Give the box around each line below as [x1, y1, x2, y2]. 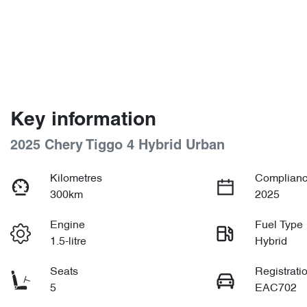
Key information [10, 111, 156, 130]
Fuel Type [255, 219, 304, 231]
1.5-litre [50, 236, 87, 247]
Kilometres [50, 173, 103, 184]
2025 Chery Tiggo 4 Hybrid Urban [10, 139, 225, 152]
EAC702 [255, 282, 297, 294]
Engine [50, 219, 86, 231]
